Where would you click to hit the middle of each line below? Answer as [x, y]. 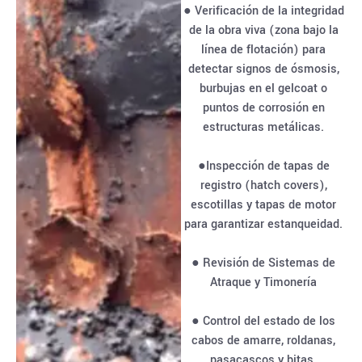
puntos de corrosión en [263, 108]
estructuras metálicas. [263, 127]
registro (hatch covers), [263, 185]
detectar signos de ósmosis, [263, 69]
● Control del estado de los [263, 321]
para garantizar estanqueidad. [263, 224]
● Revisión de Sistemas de [263, 263]
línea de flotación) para [263, 50]
